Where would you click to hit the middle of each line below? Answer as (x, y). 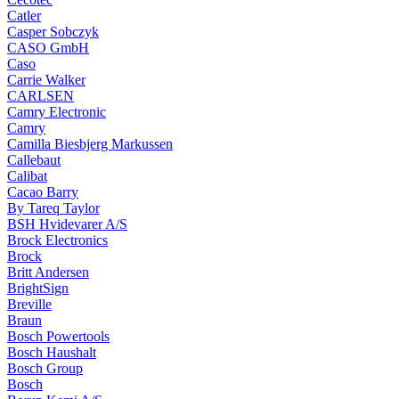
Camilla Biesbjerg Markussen (90, 143)
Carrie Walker (46, 79)
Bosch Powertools (58, 336)
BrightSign (38, 288)
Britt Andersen (48, 272)
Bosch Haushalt (52, 352)
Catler (24, 15)
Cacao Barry (43, 191)
